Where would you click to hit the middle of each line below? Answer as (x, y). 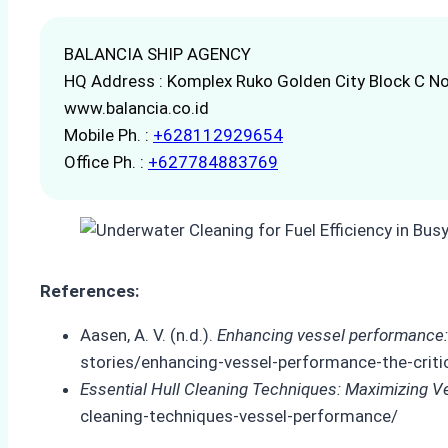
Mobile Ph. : (108, 135)
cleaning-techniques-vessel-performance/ (239, 416)
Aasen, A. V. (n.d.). (148, 335)
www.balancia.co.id (136, 108)
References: (89, 291)
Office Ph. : (106, 162)
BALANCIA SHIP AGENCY (157, 54)
